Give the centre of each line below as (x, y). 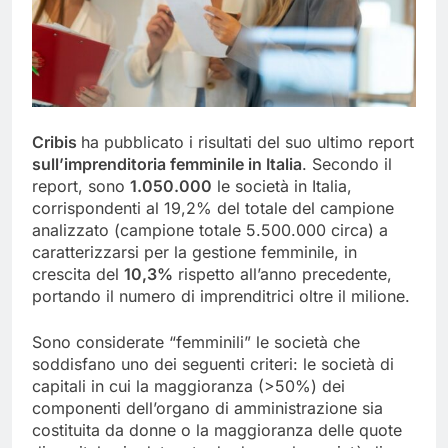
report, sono (81, 186)
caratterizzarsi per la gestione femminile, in (194, 252)
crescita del (78, 274)
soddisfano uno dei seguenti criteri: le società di (213, 364)
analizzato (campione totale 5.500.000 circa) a (210, 230)
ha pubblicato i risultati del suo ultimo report (247, 142)
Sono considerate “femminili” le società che (196, 342)
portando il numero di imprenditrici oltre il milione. (221, 296)
